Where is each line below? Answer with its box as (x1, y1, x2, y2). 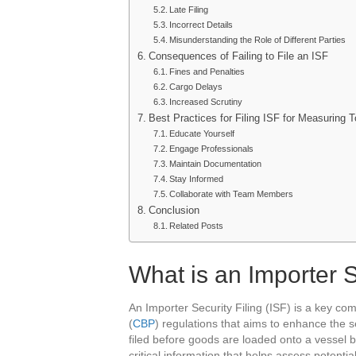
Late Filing (169, 5, 209, 15)
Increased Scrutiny (169, 97, 243, 107)
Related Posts (169, 221, 224, 231)
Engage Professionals (169, 144, 254, 154)
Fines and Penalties (169, 67, 246, 77)
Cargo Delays (169, 82, 223, 92)
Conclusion (148, 205, 199, 217)
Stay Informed (169, 174, 224, 184)
